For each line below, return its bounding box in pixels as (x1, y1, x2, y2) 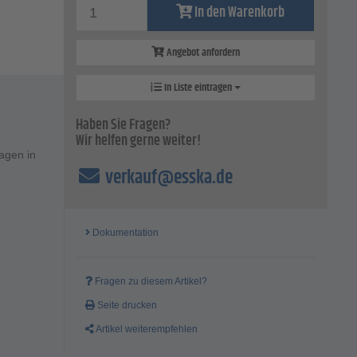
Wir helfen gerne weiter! (76, 130, 202, 153)
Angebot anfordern (164, 44, 241, 62)
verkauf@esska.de (101, 163, 233, 193)
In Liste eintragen (162, 79, 235, 97)
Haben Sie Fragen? (76, 114, 171, 137)
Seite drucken (95, 300, 158, 312)
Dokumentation (90, 227, 159, 239)
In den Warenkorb (194, 2, 285, 25)
